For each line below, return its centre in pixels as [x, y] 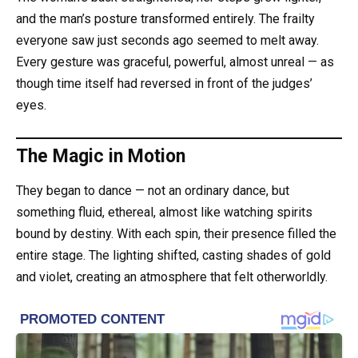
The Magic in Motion [101, 157]
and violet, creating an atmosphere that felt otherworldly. [172, 277]
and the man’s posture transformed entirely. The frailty [165, 19]
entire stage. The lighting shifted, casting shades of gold [173, 256]
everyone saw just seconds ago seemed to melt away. [167, 40]
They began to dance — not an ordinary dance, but [153, 191]
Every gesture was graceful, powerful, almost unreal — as [175, 62]
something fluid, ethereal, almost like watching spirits [164, 213]
